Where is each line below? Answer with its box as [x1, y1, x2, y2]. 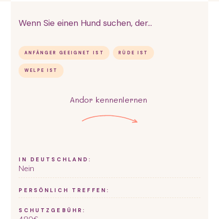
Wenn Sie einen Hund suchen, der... [19, 17, 153, 28]
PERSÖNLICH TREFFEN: [19, 187, 110, 194]
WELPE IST [24, 67, 58, 74]
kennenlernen [95, 94, 147, 105]
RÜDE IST [118, 49, 149, 56]
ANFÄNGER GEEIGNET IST [24, 49, 105, 56]
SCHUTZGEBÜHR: [19, 207, 86, 214]
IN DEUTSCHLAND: [19, 156, 92, 163]
